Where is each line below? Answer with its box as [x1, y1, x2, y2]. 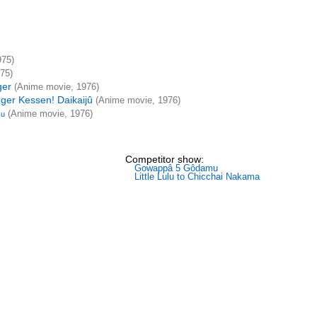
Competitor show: [125, 153, 204, 165]
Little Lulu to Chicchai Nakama [134, 171, 260, 182]
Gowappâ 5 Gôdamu [134, 162, 218, 173]
